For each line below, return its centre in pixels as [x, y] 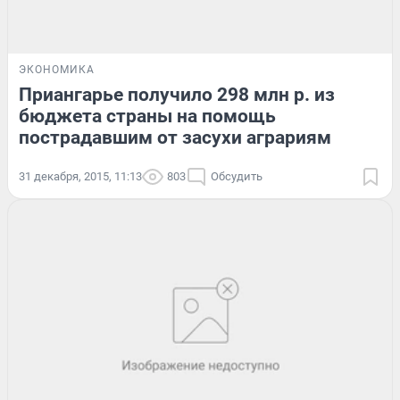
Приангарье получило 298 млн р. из [177, 95]
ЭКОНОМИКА [57, 70]
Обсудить [237, 177]
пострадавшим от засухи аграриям [175, 138]
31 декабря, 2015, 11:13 [80, 177]
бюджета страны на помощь [147, 117]
